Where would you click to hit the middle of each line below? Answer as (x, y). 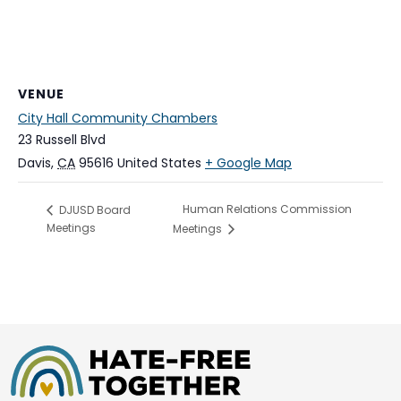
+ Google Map (248, 163)
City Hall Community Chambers (118, 119)
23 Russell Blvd (62, 140)
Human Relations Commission (267, 209)
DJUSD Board (94, 209)
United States (159, 163)
